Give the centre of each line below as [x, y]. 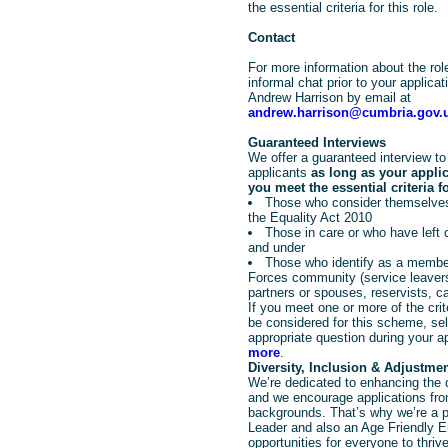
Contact [271, 37]
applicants [279, 172]
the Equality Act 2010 [309, 217]
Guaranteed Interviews [316, 142]
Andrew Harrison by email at [329, 97]
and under [276, 247]
